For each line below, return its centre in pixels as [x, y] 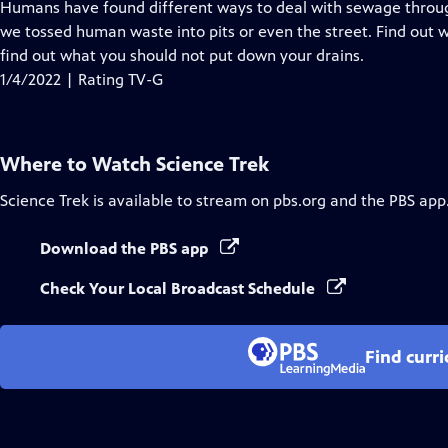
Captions [148, 54]
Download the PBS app [126, 248]
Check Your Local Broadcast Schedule [179, 288]
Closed [141, 30]
